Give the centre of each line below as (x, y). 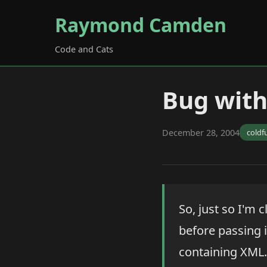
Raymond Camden (141, 25)
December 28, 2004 (201, 132)
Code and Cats (84, 49)
